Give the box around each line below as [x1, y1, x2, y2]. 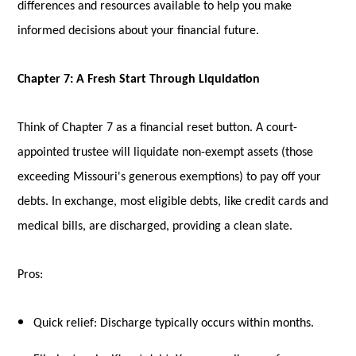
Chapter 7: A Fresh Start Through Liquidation [17, 72, 261, 86]
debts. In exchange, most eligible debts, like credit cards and [17, 195, 329, 208]
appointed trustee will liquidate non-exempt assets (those [17, 145, 314, 159]
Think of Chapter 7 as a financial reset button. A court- [17, 121, 298, 134]
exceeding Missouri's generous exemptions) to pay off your [17, 170, 322, 184]
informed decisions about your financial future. [17, 24, 260, 37]
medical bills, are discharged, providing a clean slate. [17, 219, 293, 233]
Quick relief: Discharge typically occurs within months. [33, 316, 315, 330]
